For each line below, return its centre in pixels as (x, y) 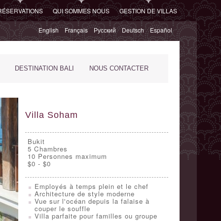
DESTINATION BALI (44, 68)
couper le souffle (62, 208)
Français (76, 30)
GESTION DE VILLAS (148, 11)
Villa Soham (51, 115)
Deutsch (133, 30)
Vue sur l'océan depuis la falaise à (92, 201)
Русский (105, 30)
